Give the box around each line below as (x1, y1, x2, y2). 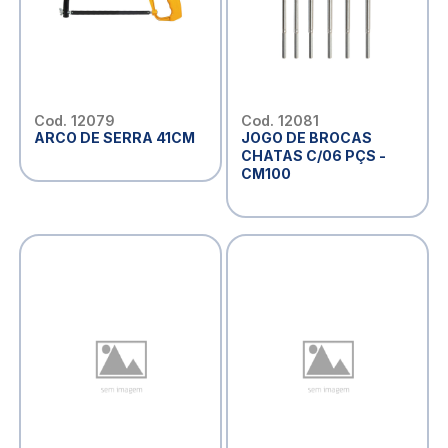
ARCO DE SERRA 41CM (33, 129, 195, 147)
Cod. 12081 (240, 112, 319, 130)
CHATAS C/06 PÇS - (240, 147, 386, 165)
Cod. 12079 (33, 112, 115, 130)
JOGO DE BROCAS (240, 129, 372, 147)
